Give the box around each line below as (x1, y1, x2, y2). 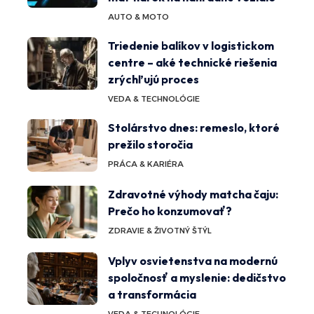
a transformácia (108, 287, 196, 302)
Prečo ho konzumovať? (108, 204, 232, 219)
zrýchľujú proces (108, 72, 199, 87)
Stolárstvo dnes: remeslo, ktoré (108, 121, 280, 135)
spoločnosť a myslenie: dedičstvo (108, 271, 286, 285)
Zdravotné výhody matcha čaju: (108, 187, 278, 202)
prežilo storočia (108, 137, 193, 152)
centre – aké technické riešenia (108, 55, 277, 70)
